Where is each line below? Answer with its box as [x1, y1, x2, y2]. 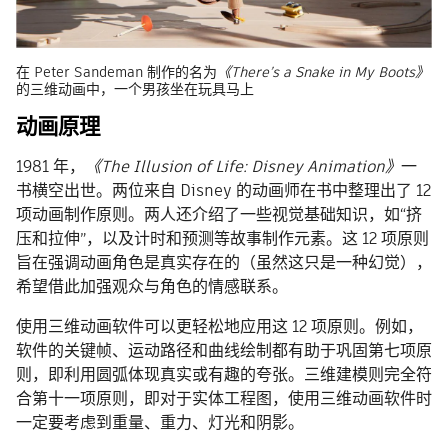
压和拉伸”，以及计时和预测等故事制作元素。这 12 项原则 [16, 227, 429, 251]
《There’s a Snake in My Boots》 [217, 62, 429, 83]
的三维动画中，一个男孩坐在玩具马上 [16, 79, 254, 100]
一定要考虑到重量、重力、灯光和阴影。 [16, 411, 304, 435]
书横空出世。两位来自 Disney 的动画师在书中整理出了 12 [16, 179, 431, 203]
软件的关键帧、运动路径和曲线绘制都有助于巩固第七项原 [16, 339, 432, 363]
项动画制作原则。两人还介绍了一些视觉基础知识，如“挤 [16, 203, 422, 227]
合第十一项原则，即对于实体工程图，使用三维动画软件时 [16, 387, 432, 411]
